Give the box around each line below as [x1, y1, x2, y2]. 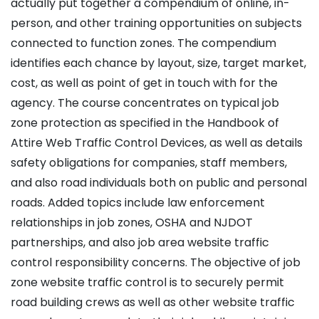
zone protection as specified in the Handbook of [11, 115, 279, 132]
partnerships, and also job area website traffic [11, 234, 269, 251]
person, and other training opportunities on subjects [11, 15, 302, 32]
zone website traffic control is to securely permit [11, 274, 284, 291]
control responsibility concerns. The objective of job [11, 254, 300, 271]
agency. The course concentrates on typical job [11, 95, 279, 112]
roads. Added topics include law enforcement [11, 194, 265, 211]
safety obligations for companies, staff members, [11, 155, 287, 172]
